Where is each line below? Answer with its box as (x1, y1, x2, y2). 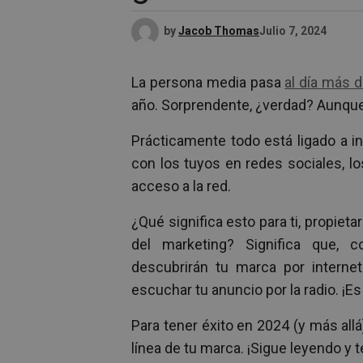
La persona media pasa (131, 74, 285, 91)
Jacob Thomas (178, 23, 259, 37)
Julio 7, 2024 (259, 23, 327, 37)
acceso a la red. (131, 177, 231, 194)
